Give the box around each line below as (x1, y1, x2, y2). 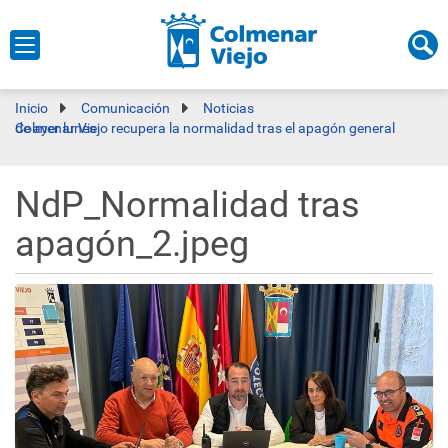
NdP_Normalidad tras (15, 184, 360, 226)
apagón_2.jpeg (15, 223, 249, 265)
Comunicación (81, 100, 170, 116)
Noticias (203, 100, 254, 116)
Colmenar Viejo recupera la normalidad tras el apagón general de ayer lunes (15, 120, 96, 136)
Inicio (15, 100, 48, 116)
